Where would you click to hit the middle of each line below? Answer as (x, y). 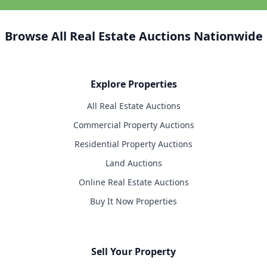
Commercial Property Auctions (133, 125)
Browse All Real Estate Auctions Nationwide (133, 36)
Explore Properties (133, 84)
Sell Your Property (133, 251)
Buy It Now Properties (133, 201)
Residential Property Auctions (133, 144)
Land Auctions (133, 163)
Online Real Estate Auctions (133, 182)
